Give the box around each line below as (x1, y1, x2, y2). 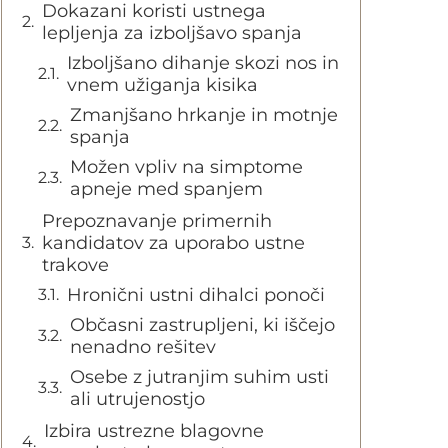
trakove (42, 254, 109, 276)
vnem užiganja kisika (67, 74, 258, 96)
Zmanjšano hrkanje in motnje (70, 104, 338, 126)
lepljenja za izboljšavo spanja (42, 22, 302, 44)
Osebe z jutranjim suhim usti (70, 366, 329, 388)
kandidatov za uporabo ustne (42, 232, 305, 254)
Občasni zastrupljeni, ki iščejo (70, 314, 335, 336)
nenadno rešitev (70, 336, 216, 358)
